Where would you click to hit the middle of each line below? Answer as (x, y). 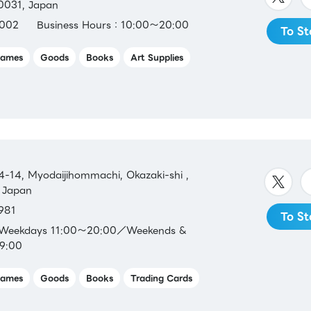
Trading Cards (161, 278)
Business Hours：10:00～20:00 (113, 25)
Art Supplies (157, 57)
